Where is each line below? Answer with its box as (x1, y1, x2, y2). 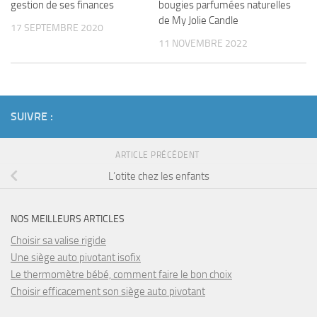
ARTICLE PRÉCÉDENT (115, 150, 202, 161)
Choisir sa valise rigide (11, 234, 106, 248)
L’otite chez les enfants (108, 169, 209, 183)
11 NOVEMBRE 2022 (158, 38, 248, 50)
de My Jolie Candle (158, 14, 238, 27)
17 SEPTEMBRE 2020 (11, 22, 103, 34)
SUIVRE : (11, 110, 53, 124)
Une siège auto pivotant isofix (11, 251, 141, 265)
